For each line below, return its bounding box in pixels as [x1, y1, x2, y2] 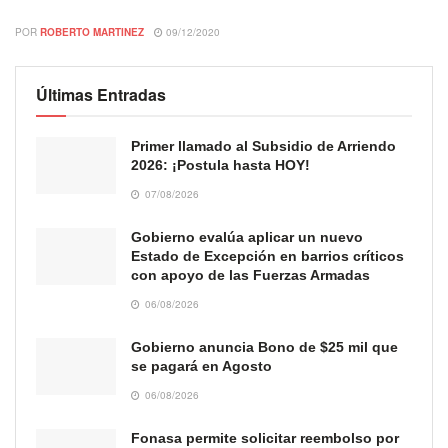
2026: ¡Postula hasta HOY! [131, 156, 310, 173]
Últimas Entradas [36, 82, 166, 106]
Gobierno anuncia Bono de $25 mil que [131, 338, 398, 355]
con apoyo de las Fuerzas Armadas [131, 266, 370, 283]
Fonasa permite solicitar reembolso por [131, 429, 399, 446]
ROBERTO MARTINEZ [40, 24, 144, 39]
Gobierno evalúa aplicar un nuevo [131, 228, 363, 245]
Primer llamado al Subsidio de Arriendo [131, 137, 396, 154]
